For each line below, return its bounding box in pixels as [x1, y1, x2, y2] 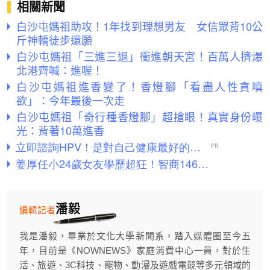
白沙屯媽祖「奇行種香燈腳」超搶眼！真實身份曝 [16, 108, 263, 125]
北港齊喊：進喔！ [16, 62, 103, 78]
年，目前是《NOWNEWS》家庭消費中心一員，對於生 [19, 245, 251, 256]
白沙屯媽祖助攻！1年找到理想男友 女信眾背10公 [16, 18, 263, 34]
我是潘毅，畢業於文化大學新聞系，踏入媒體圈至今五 [19, 231, 251, 242]
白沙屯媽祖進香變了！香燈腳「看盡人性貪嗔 [16, 78, 263, 95]
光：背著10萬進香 [16, 122, 104, 139]
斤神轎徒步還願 [16, 32, 92, 48]
